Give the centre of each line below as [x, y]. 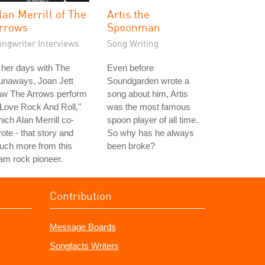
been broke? [131, 146]
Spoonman [134, 27]
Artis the [128, 14]
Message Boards [83, 227]
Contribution [80, 195]
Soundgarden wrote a [148, 81]
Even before [130, 68]
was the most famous [149, 107]
